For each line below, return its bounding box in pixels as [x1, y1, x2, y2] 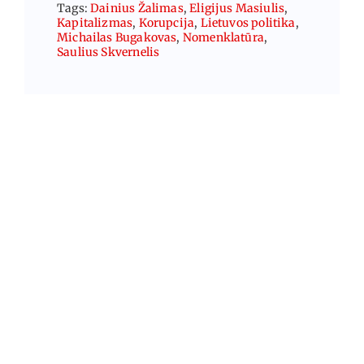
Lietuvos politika [200, 15, 296, 30]
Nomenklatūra [182, 29, 264, 45]
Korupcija [138, 15, 195, 30]
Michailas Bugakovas [56, 29, 177, 45]
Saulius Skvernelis [56, 44, 160, 59]
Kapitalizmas [56, 15, 133, 30]
